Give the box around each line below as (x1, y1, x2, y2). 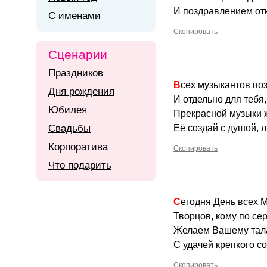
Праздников (48, 67, 103, 79)
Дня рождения (48, 86, 114, 97)
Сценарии (48, 48, 107, 61)
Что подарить (48, 160, 111, 171)
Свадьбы (48, 123, 91, 134)
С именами (48, 10, 101, 21)
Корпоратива (48, 141, 108, 153)
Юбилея (48, 104, 87, 116)
